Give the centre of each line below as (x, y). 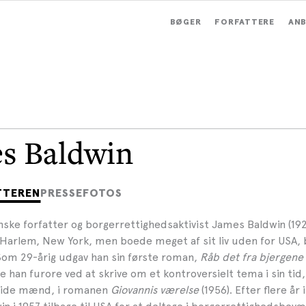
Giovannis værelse (155, 290)
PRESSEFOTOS (81, 193)
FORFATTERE (245, 23)
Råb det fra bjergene (252, 257)
